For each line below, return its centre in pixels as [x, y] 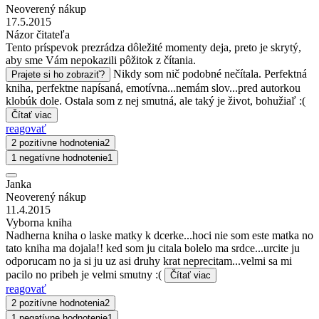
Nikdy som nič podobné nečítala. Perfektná [210, 73]
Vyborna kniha [39, 222]
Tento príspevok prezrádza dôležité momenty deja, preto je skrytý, [153, 47]
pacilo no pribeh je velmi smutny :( [85, 274]
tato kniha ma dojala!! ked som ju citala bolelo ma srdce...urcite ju [153, 248]
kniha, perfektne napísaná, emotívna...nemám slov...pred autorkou [153, 88]
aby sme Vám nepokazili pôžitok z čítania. [101, 60]
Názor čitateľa [38, 34]
